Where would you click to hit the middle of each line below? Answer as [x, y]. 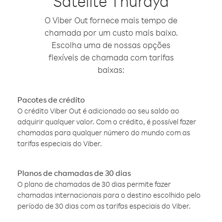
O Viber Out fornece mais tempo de [111, 20]
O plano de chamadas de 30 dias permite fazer [94, 184]
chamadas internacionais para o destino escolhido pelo [109, 195]
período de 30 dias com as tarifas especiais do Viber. [104, 206]
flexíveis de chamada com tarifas [111, 57]
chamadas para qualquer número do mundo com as [104, 133]
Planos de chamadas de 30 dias [74, 173]
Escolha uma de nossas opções [111, 45]
